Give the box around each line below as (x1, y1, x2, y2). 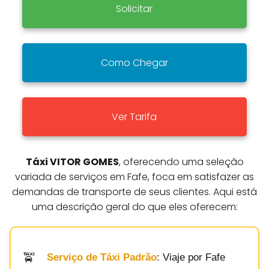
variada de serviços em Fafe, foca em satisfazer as (15, 169, 254, 184)
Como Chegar (100, 55, 168, 70)
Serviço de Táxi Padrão (47, 252, 157, 264)
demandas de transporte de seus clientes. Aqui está (12, 184, 257, 199)
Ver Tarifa (112, 109, 157, 124)
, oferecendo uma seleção (118, 154, 244, 169)
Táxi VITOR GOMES (25, 154, 119, 169)
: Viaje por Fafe (157, 252, 225, 264)
